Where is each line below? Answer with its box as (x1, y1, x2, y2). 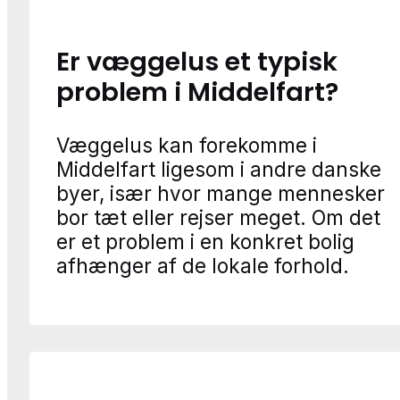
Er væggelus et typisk (56, 44, 337, 80)
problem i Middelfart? (56, 74, 338, 111)
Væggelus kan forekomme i (56, 133, 317, 158)
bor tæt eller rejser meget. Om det (56, 205, 380, 230)
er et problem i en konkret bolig (56, 229, 354, 254)
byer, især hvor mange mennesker (56, 181, 385, 206)
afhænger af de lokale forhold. (56, 254, 349, 279)
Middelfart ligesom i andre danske (56, 157, 381, 182)
